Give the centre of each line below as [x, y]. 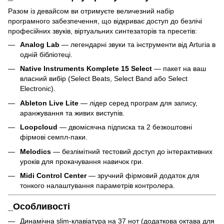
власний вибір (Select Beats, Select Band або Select [104, 79]
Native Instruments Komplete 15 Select [86, 69]
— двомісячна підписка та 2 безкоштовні [125, 127]
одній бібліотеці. [46, 55]
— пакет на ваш [179, 69]
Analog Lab [40, 45]
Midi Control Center [53, 176]
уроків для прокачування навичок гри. [82, 161]
